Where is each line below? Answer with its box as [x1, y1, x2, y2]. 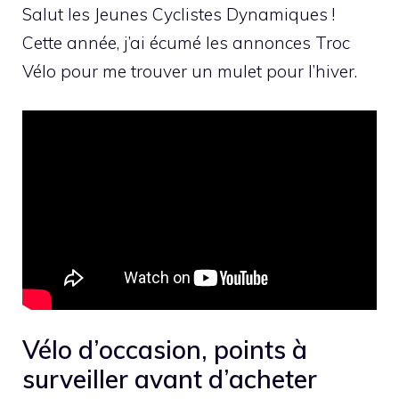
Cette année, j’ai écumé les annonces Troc [22, 31, 350, 53]
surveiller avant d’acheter [22, 363, 317, 395]
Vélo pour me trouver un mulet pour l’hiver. [22, 60, 357, 82]
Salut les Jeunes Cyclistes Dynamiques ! [22, 3, 335, 25]
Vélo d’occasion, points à [22, 334, 307, 366]
